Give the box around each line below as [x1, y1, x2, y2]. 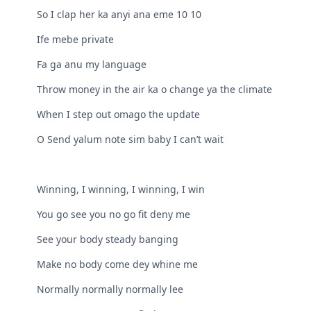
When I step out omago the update [37, 108, 201, 121]
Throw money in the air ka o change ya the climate [37, 83, 273, 96]
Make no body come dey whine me [37, 258, 199, 271]
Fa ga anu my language [37, 58, 147, 72]
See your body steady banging [37, 233, 179, 246]
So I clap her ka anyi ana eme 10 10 [37, 8, 202, 22]
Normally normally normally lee [37, 283, 184, 296]
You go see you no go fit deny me [37, 208, 191, 221]
